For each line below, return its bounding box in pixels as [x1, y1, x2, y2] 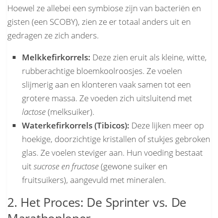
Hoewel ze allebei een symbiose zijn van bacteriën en [7, 2, 201, 14]
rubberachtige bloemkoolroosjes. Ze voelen [22, 65, 182, 76]
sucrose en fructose [34, 160, 99, 172]
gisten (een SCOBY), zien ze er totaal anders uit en [7, 16, 191, 27]
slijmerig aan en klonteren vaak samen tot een [22, 78, 191, 90]
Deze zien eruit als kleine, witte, [91, 51, 207, 63]
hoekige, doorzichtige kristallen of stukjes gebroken [22, 133, 210, 145]
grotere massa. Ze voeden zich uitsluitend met [22, 92, 192, 104]
